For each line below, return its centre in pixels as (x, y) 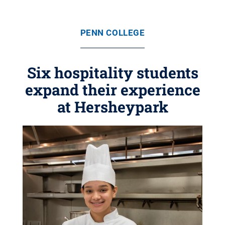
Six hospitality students (113, 73)
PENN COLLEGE (113, 33)
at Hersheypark (113, 107)
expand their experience (113, 90)
